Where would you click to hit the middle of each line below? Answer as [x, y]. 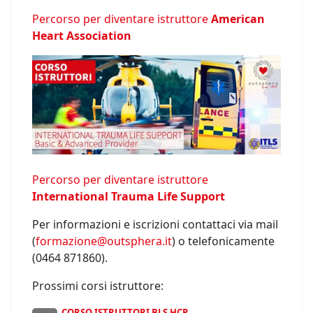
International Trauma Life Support [129, 197]
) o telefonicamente [223, 241]
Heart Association [82, 36]
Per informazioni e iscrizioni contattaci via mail [155, 225]
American [238, 19]
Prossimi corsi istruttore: [98, 286]
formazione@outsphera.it [104, 241]
